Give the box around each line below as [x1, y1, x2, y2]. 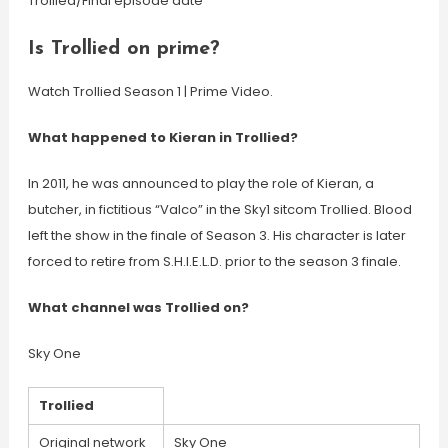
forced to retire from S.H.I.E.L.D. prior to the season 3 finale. [27, 252, 401, 271]
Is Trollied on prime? [27, 39, 220, 59]
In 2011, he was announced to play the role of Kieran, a [27, 174, 374, 193]
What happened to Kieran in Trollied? [27, 128, 298, 147]
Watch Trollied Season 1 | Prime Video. [27, 82, 273, 101]
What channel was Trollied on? [27, 298, 249, 317]
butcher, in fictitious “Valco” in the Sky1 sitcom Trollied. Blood [27, 200, 412, 219]
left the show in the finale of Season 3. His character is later [27, 226, 406, 245]
